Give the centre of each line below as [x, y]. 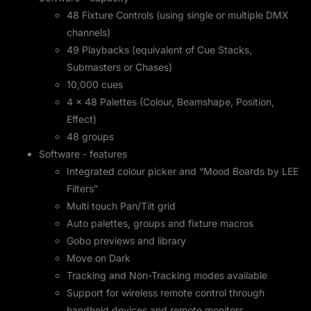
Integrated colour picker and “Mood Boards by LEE [183, 171]
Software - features [83, 154]
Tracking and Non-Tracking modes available [167, 276]
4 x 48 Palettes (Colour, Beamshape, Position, [170, 102]
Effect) [82, 119]
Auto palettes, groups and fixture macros [160, 224]
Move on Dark [99, 258]
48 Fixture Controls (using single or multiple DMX [178, 15]
